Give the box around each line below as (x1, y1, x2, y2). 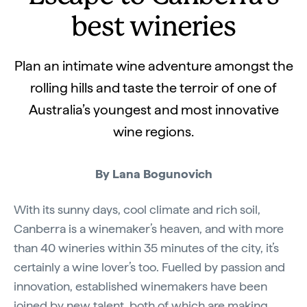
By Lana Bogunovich (95, 167, 212, 181)
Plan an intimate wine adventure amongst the (14, 58, 293, 74)
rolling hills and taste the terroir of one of (30, 79, 277, 96)
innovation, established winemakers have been (14, 279, 267, 293)
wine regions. (113, 123, 194, 140)
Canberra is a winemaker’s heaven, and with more (14, 221, 284, 236)
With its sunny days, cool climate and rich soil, (14, 202, 260, 217)
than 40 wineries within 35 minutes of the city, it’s (14, 241, 279, 255)
